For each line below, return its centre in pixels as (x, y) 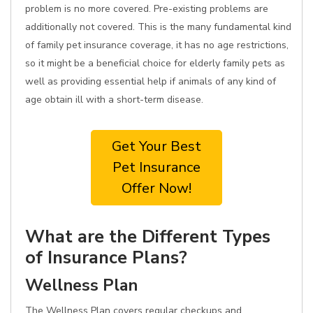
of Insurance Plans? (106, 257)
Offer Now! (156, 188)
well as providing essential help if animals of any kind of (151, 81)
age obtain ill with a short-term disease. (114, 100)
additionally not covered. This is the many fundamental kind (158, 27)
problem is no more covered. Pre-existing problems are (147, 9)
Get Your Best (156, 146)
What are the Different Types (148, 236)
